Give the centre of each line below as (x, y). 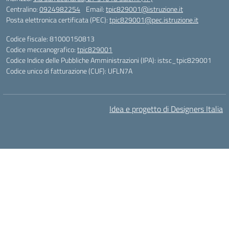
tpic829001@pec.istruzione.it (154, 20)
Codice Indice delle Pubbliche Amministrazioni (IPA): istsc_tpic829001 (109, 60)
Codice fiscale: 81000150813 (50, 39)
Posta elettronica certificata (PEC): (58, 20)
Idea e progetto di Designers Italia (166, 109)
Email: (96, 9)
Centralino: (23, 9)
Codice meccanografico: (42, 49)
